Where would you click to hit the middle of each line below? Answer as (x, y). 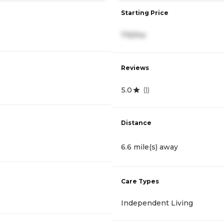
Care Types (140, 181)
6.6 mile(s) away (149, 147)
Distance (136, 123)
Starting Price (145, 12)
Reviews (135, 67)
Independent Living (157, 203)
